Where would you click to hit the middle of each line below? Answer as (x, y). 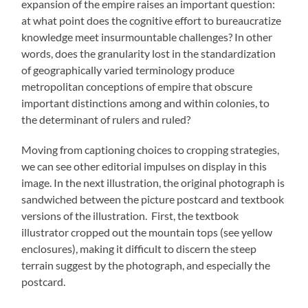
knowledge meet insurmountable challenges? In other (147, 36)
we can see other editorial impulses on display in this (144, 166)
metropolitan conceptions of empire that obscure (137, 86)
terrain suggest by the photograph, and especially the (146, 265)
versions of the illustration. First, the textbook (130, 215)
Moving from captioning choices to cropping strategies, (151, 149)
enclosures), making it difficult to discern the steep (139, 248)
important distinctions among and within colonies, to (146, 102)
